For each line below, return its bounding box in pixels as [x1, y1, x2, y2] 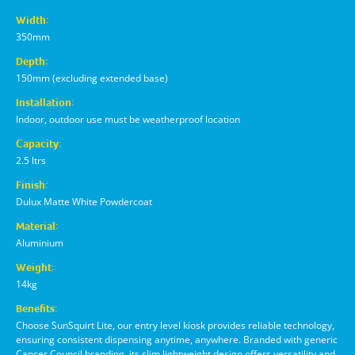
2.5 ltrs [16, 154, 46, 167]
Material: [16, 220, 58, 232]
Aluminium [16, 236, 63, 250]
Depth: [16, 55, 48, 67]
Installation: [16, 97, 74, 109]
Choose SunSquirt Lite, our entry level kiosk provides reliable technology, [16, 319, 334, 332]
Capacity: [16, 138, 61, 150]
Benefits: [16, 303, 57, 315]
